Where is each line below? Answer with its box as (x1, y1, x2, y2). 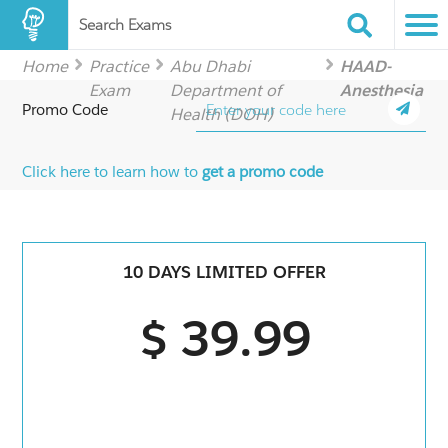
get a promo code (202, 162, 324, 181)
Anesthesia (339, 80, 423, 101)
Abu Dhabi (170, 56, 251, 77)
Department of (170, 80, 282, 101)
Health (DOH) (170, 104, 274, 125)
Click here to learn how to (22, 162, 203, 181)
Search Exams (79, 15, 171, 34)
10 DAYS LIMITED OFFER (122, 261, 326, 284)
